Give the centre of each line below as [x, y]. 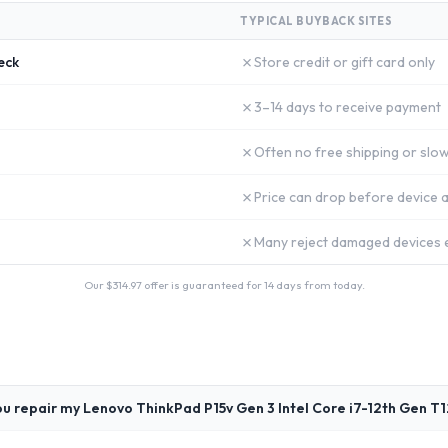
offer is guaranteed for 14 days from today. [253, 285]
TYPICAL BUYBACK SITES [316, 21]
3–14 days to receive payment [347, 107]
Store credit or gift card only [344, 62]
